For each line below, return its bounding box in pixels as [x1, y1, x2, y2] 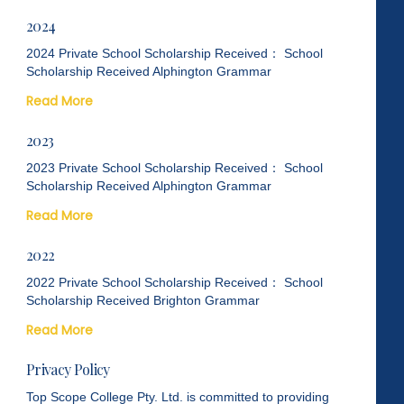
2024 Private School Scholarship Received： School [26, 45, 324, 60]
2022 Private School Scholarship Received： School [26, 274, 324, 289]
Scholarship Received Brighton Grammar [26, 292, 261, 308]
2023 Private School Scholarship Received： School [26, 160, 324, 175]
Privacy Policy [26, 359, 110, 379]
